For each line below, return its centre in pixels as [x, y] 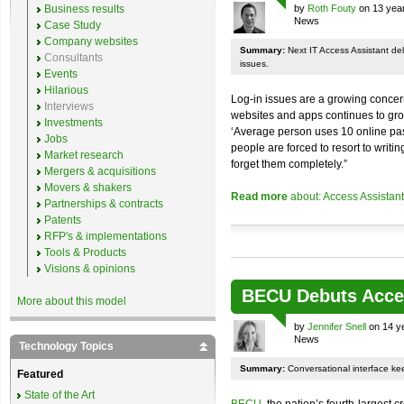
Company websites [91, 41]
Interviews [69, 106]
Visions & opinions [90, 269]
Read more [259, 197]
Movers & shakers [88, 188]
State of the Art [60, 395]
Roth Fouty [332, 8]
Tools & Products [85, 252]
